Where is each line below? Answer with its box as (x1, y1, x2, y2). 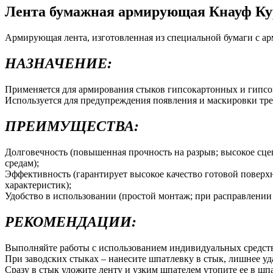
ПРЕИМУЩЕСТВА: (5, 118, 139, 135)
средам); (5, 157, 39, 168)
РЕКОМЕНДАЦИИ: (5, 213, 136, 230)
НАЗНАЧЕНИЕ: (5, 55, 112, 72)
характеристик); (5, 179, 71, 190)
